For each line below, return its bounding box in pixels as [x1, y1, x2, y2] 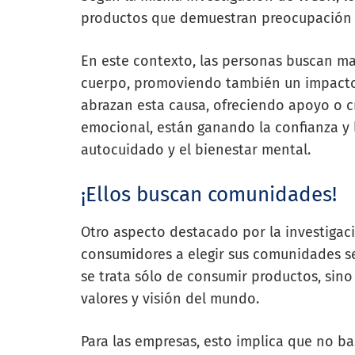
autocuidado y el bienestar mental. [81, 140, 311, 158]
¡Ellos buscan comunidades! [81, 181, 337, 207]
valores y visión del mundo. [81, 289, 259, 307]
